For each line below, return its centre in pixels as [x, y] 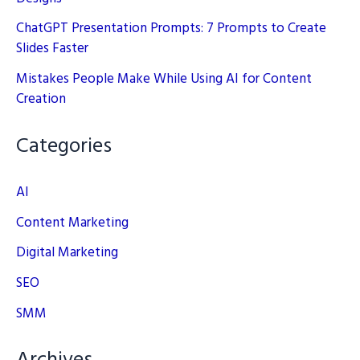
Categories [64, 146]
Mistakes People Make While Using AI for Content [164, 80]
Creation [41, 100]
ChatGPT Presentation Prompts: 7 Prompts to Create [171, 29]
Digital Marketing [67, 253]
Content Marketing [72, 223]
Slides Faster [52, 49]
